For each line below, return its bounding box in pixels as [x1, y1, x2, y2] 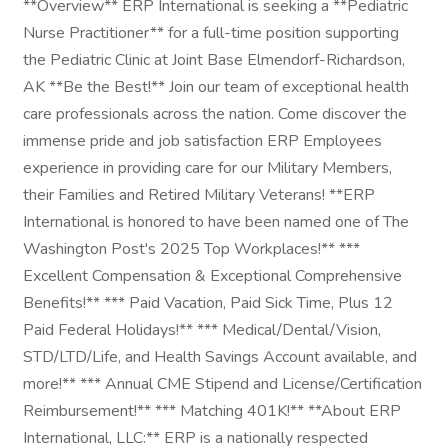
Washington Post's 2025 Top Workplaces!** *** [23, 238, 360, 260]
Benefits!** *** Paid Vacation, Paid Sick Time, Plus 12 [23, 292, 393, 314]
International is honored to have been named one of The [23, 211, 409, 233]
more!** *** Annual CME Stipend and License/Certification [23, 373, 422, 395]
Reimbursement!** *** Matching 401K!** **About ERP [23, 400, 401, 422]
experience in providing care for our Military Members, [23, 157, 392, 179]
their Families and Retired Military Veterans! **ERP [23, 184, 375, 206]
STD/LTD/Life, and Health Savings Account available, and [23, 346, 417, 368]
